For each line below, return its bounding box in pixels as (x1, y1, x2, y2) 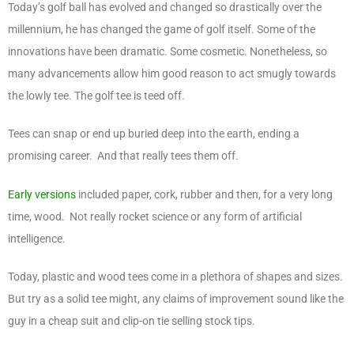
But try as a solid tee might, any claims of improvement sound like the (8, 292, 344, 306)
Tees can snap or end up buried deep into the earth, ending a (8, 127, 299, 141)
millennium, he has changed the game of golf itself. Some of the (8, 22, 315, 36)
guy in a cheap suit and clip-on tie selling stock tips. (8, 314, 258, 328)
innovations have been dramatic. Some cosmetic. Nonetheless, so (8, 44, 327, 58)
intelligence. (8, 232, 66, 245)
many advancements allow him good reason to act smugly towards (8, 66, 336, 80)
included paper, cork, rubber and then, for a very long (76, 187, 333, 201)
